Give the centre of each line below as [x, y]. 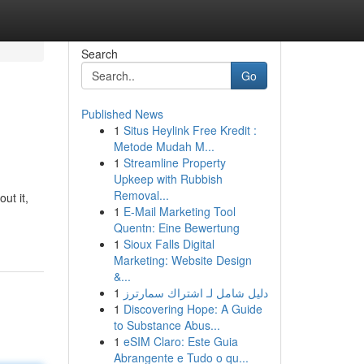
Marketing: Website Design [182, 260]
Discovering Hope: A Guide [193, 309]
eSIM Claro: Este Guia [180, 341]
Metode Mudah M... [164, 146]
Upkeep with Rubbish [168, 179]
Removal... [141, 195]
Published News [122, 114]
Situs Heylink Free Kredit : [190, 130]
